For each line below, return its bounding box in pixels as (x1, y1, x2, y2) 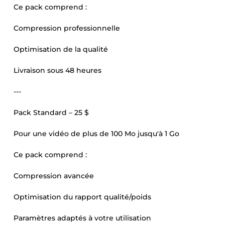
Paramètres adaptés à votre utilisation (14, 213, 151, 222)
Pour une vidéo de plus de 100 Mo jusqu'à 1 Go (14, 129, 179, 138)
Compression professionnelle (14, 24, 120, 33)
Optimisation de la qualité (14, 45, 108, 54)
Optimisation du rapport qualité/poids (14, 192, 151, 201)
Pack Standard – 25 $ (14, 108, 89, 117)
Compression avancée (14, 171, 94, 180)
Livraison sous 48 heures (14, 66, 101, 75)
